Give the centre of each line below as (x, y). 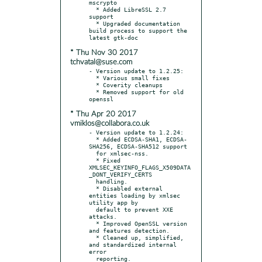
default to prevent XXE (92, 209)
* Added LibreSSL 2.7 (92, 9)
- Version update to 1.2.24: (136, 132)
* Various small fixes (92, 77)
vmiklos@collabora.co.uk (110, 123)
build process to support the (138, 30)
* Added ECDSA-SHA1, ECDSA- (92, 139)
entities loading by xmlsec (135, 195)
